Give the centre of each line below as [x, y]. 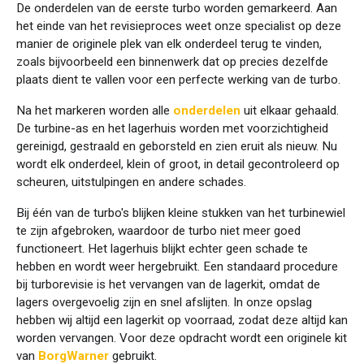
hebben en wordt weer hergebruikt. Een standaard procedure [177, 266]
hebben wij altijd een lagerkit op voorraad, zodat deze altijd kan [182, 320]
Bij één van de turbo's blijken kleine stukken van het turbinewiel [181, 212]
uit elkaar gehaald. [290, 110]
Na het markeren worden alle [95, 110]
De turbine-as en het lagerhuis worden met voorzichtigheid [172, 128]
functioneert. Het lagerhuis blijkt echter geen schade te [162, 248]
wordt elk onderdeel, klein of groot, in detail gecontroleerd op [178, 164]
